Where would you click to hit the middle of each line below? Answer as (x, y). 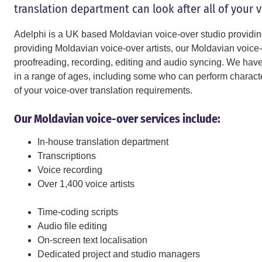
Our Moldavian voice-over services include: (117, 119)
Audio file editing (72, 226)
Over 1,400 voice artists (86, 184)
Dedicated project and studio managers (119, 254)
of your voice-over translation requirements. (103, 90)
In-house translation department (103, 142)
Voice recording (70, 170)
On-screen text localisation (92, 240)
